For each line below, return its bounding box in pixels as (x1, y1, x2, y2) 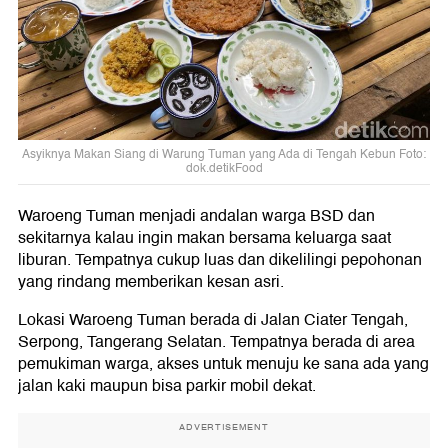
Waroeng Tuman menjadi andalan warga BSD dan (18, 203, 375, 230)
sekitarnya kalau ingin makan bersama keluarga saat (18, 225, 391, 252)
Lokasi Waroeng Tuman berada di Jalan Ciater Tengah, (18, 307, 408, 334)
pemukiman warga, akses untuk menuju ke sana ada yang (18, 351, 429, 378)
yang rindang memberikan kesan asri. (18, 269, 284, 296)
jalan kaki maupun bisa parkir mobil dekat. (18, 373, 316, 400)
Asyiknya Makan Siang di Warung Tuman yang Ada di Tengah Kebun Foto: (22, 145, 426, 165)
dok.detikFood (185, 159, 263, 179)
